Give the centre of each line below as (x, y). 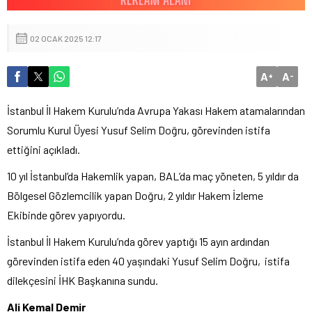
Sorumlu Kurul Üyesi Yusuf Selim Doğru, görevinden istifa (139, 130)
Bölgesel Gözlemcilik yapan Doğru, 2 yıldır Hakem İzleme (135, 195)
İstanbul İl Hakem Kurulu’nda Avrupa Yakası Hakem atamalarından (156, 110)
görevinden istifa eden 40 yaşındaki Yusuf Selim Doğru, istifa (148, 260)
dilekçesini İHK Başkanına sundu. (83, 280)
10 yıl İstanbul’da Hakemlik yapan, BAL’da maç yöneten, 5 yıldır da (153, 175)
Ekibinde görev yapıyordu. (66, 214)
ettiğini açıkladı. (44, 149)
